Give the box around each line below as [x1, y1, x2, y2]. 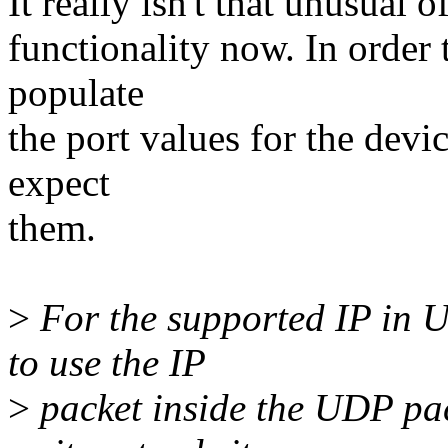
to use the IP [8, 341, 206, 385]
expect [8, 161, 110, 205]
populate [8, 71, 144, 115]
